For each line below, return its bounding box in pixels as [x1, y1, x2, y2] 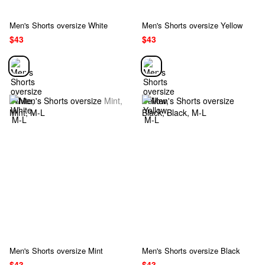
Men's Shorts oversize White [9, 20, 108, 31]
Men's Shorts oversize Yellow [142, 20, 243, 31]
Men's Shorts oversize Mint [9, 244, 103, 256]
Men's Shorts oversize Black [142, 244, 240, 256]
